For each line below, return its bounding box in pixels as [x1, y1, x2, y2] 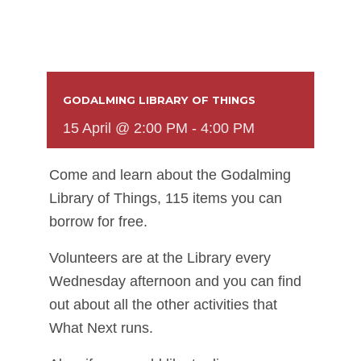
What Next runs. [49, 320, 153, 337]
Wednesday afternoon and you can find [49, 273, 301, 290]
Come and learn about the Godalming [49, 167, 291, 184]
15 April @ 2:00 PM [63, 120, 188, 137]
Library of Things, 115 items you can [49, 190, 282, 207]
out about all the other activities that [49, 297, 277, 313]
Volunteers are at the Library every [49, 250, 271, 267]
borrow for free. [49, 214, 147, 230]
